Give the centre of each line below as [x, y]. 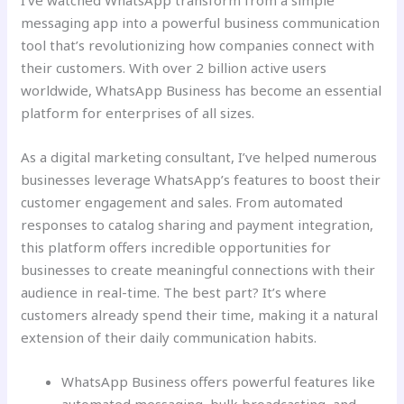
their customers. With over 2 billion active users [174, 68]
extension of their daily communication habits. [169, 338]
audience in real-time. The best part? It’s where [174, 293]
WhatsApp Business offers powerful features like [219, 382]
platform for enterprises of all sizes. [138, 113]
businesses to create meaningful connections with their [198, 270]
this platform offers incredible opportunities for [176, 248]
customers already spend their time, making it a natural [200, 315]
